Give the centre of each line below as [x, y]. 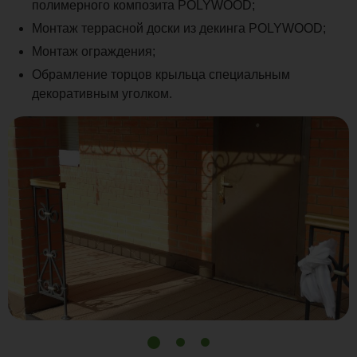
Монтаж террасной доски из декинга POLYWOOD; [179, 28]
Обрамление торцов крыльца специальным [161, 74]
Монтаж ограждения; [94, 51]
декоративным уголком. [102, 93]
